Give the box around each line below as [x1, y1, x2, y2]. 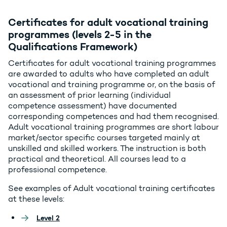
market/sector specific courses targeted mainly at [8, 133, 200, 143]
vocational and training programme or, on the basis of [8, 80, 215, 90]
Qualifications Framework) [8, 40, 137, 53]
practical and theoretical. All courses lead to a [8, 154, 186, 164]
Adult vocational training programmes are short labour [8, 122, 219, 132]
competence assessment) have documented [8, 101, 177, 111]
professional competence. [8, 165, 109, 175]
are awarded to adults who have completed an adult [8, 69, 209, 79]
